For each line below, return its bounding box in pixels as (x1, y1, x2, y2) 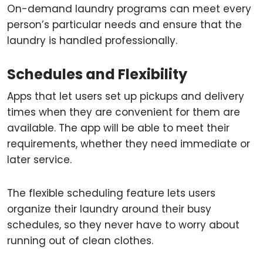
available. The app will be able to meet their (7, 121, 230, 135)
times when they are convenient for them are (7, 105, 240, 119)
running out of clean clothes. (7, 234, 153, 248)
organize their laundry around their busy (7, 202, 211, 216)
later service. (7, 153, 72, 167)
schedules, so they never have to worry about (7, 218, 240, 232)
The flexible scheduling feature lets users (7, 186, 215, 200)
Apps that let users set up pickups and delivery (7, 89, 244, 103)
